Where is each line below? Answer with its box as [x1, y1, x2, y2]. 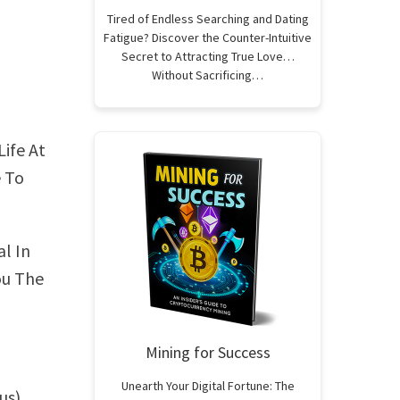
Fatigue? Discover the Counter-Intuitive [104, 29, 312, 46]
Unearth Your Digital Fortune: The [121, 378, 295, 394]
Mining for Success [145, 342, 271, 362]
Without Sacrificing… [152, 67, 263, 83]
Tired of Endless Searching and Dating [106, 11, 309, 27]
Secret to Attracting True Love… [121, 48, 295, 64]
